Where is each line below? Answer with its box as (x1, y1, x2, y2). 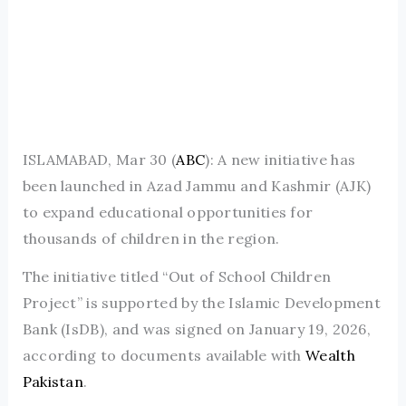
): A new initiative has (205, 150, 356, 169)
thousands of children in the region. (22, 229, 280, 248)
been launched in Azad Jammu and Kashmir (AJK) (22, 177, 372, 196)
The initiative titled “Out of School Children (22, 267, 332, 286)
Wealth (305, 346, 355, 365)
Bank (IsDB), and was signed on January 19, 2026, (22, 320, 372, 339)
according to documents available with (22, 346, 306, 365)
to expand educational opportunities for (22, 203, 314, 222)
